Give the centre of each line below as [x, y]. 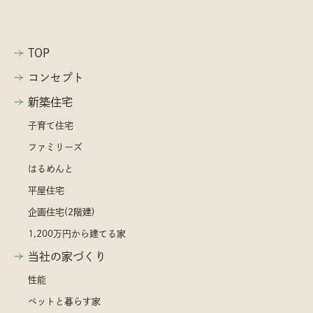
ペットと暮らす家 [64, 301]
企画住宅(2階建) [61, 212]
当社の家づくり [67, 256]
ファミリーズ [55, 147]
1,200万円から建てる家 [77, 233]
